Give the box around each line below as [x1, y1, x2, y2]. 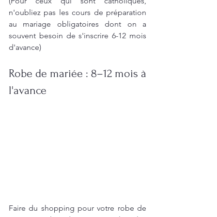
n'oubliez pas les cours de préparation [9, 8, 146, 17]
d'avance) [9, 43, 41, 52]
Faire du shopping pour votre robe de [9, 203, 146, 213]
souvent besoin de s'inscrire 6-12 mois [9, 31, 146, 41]
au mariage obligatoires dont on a [9, 19, 146, 29]
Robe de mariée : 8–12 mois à [9, 67, 146, 80]
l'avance [9, 84, 49, 97]
